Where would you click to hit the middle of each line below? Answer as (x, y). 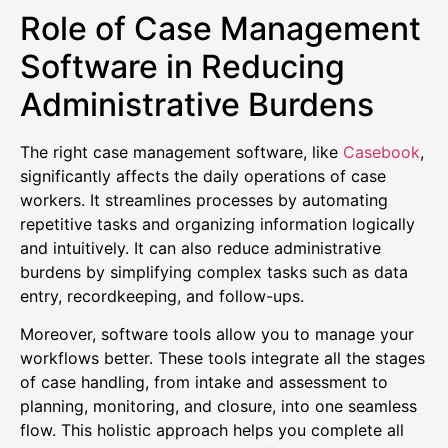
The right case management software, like (181, 151)
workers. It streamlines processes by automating (204, 199)
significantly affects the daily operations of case (203, 175)
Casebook (381, 151)
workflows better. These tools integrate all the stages (222, 358)
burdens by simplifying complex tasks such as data (214, 271)
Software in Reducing (182, 66)
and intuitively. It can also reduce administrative (200, 247)
